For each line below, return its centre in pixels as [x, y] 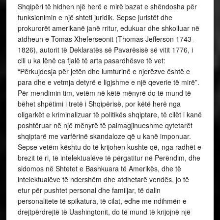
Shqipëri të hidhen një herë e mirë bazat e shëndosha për [107, 6]
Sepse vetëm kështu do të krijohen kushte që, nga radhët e [109, 147]
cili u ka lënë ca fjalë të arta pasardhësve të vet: [91, 60]
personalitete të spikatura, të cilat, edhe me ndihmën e [102, 201]
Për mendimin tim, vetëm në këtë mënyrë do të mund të [104, 93]
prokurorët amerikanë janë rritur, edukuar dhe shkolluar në [108, 28]
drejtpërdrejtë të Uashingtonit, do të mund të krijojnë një [104, 212]
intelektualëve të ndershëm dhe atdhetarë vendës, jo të [103, 179]
